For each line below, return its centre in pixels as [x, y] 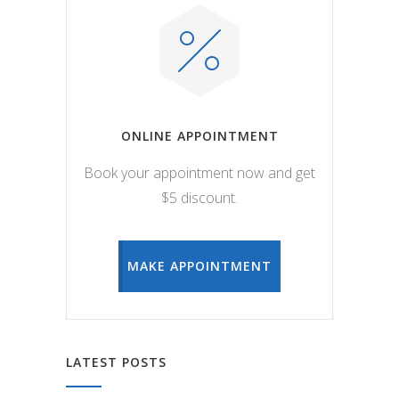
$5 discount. [199, 198]
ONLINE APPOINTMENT [199, 136]
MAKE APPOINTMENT [199, 266]
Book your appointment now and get [199, 173]
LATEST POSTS [116, 362]
